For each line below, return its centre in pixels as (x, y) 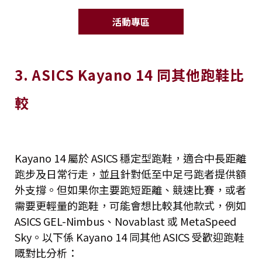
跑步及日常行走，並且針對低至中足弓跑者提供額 (130, 173)
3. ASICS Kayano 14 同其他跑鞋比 (130, 74)
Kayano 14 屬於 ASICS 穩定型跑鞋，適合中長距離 (130, 158)
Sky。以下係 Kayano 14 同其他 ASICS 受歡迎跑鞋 (130, 237)
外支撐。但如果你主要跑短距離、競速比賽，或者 (130, 189)
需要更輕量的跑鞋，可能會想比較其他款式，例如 (130, 205)
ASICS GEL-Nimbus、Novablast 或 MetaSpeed (125, 221)
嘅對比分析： (46, 252)
